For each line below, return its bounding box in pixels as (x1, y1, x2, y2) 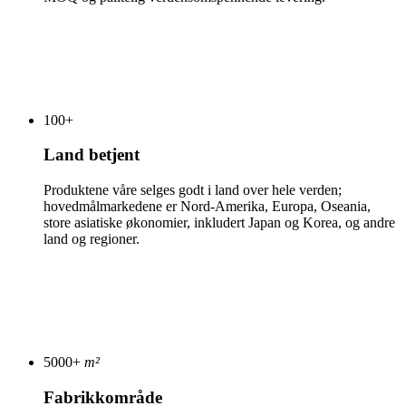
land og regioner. (43, 231, 140, 247)
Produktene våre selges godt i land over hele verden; (43, 182, 342, 198)
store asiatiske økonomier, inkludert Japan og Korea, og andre (43, 215, 395, 231)
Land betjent (43, 145, 140, 165)
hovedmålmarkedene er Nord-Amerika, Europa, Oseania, (43, 198, 371, 215)
